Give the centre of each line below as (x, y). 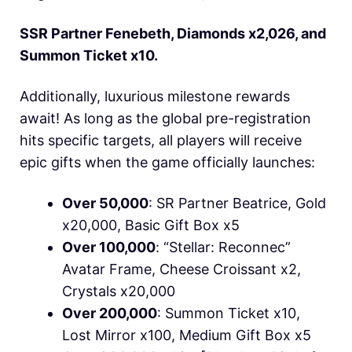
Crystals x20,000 (119, 291)
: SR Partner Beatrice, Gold (237, 203)
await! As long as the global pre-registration (165, 118)
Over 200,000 (110, 313)
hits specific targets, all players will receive (161, 140)
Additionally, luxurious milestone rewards (155, 96)
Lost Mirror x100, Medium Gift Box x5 (187, 335)
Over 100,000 (109, 247)
